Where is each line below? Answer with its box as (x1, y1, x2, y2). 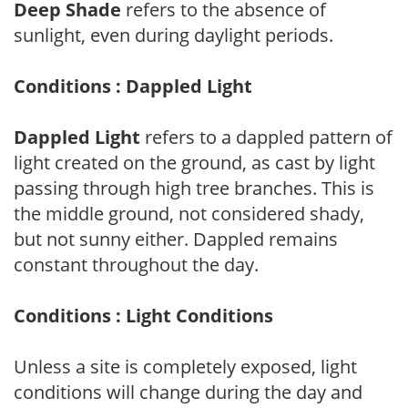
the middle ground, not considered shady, (14, 200, 364, 226)
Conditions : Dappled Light (14, 73, 252, 98)
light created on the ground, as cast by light (14, 149, 375, 175)
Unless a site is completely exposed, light (14, 353, 357, 379)
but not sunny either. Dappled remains (14, 226, 338, 251)
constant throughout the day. (14, 251, 259, 277)
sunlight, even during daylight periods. (14, 22, 333, 47)
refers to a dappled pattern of (140, 124, 393, 149)
